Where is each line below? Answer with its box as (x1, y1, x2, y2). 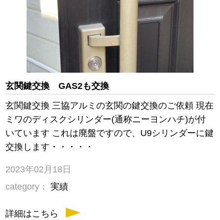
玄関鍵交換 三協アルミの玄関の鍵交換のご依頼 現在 (5, 101, 214, 111)
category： (5, 182, 49, 192)
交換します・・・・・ (5, 142, 94, 152)
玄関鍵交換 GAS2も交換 (5, 81, 110, 91)
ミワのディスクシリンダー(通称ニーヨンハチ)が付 (5, 114, 206, 125)
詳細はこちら (5, 209, 59, 219)
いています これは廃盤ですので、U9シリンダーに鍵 (5, 128, 214, 138)
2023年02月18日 (5, 165, 72, 175)
